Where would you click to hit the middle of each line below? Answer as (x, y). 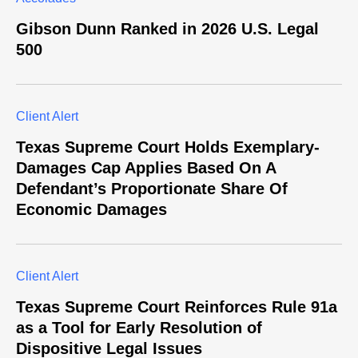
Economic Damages (91, 210)
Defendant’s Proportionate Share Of (152, 189)
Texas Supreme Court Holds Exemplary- (168, 147)
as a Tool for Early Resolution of (139, 328)
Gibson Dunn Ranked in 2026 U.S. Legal (167, 29)
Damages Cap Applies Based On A (146, 168)
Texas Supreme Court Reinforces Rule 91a (177, 307)
